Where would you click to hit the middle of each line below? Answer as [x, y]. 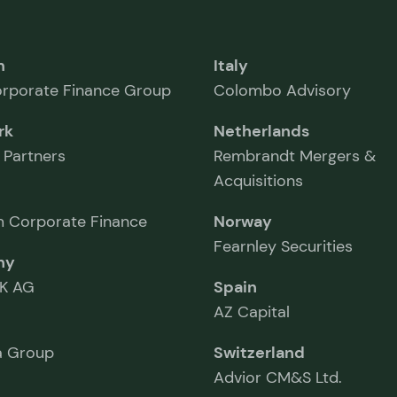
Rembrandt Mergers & [294, 156]
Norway [242, 221]
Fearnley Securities [283, 246]
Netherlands [261, 131]
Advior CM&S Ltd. [277, 377]
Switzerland [259, 352]
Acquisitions [258, 180]
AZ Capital [251, 311]
